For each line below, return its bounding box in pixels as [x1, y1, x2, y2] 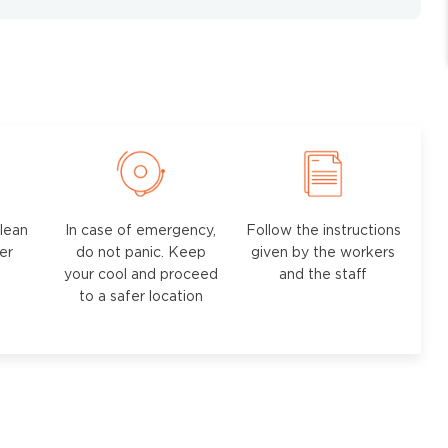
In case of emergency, [65, 224, 217, 239]
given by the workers [251, 246, 396, 261]
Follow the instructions [245, 224, 401, 239]
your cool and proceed [63, 268, 218, 283]
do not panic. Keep [75, 246, 206, 261]
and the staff [279, 268, 368, 283]
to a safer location [78, 290, 203, 305]
